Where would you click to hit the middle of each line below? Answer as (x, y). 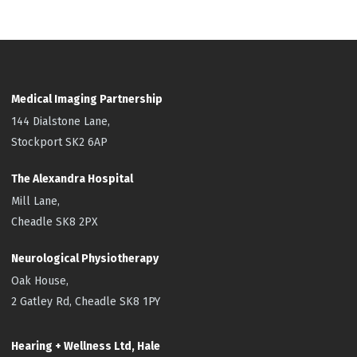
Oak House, (40, 280)
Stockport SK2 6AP (60, 142)
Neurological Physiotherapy (85, 258)
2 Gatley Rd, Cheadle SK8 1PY (86, 301)
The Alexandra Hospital (73, 178)
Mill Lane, (36, 201)
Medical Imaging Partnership (87, 99)
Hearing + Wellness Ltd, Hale (86, 346)
